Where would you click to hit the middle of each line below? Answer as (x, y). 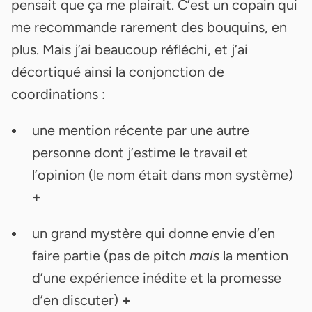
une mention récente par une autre (141, 130)
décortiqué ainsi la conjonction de (118, 71)
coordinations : (58, 94)
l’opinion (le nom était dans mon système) (163, 174)
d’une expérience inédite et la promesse (157, 278)
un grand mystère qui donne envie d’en (154, 233)
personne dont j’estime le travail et (140, 152)
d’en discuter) (77, 300)
